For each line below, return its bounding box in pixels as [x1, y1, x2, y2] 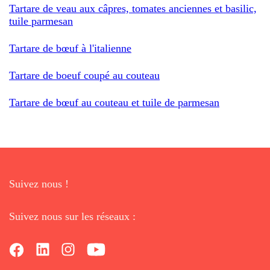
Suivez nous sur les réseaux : [9, 210, 136, 222]
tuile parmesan [9, 14, 73, 27]
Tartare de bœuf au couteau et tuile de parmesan [9, 96, 219, 108]
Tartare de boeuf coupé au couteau [9, 69, 160, 81]
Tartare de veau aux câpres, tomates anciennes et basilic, [9, 2, 257, 14]
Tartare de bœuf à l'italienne [9, 42, 131, 54]
